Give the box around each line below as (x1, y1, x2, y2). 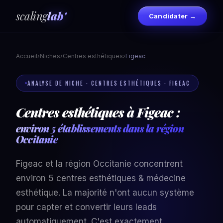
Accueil (16, 52, 37, 60)
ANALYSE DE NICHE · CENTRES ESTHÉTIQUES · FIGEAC (27, 79, 191, 87)
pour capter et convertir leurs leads (16, 202, 157, 212)
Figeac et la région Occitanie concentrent (16, 159, 183, 169)
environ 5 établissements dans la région (16, 121, 184, 135)
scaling (16, 8, 47, 23)
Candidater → (148, 11, 196, 20)
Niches (40, 52, 60, 60)
